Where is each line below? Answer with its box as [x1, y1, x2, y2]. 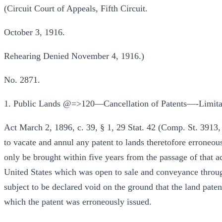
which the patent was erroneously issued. [4, 197, 152, 207]
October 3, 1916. [4, 27, 65, 37]
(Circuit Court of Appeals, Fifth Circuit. [4, 3, 148, 13]
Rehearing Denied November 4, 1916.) [4, 51, 144, 61]
